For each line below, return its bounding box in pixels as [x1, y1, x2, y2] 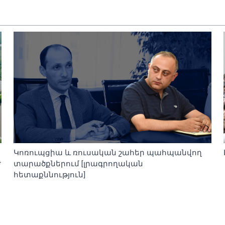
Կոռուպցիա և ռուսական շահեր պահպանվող [13, 148, 202, 157]
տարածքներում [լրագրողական [13, 159, 143, 168]
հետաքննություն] [13, 170, 85, 179]
